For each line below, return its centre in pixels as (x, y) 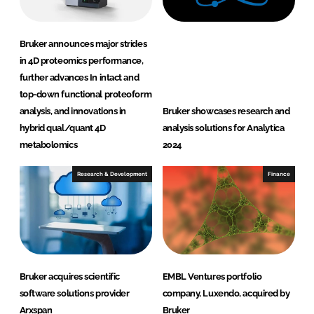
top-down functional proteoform (86, 95)
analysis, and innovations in (73, 111)
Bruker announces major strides (83, 44)
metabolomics (48, 145)
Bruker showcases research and (226, 111)
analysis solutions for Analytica (223, 128)
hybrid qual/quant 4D (62, 128)
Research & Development (112, 174)
